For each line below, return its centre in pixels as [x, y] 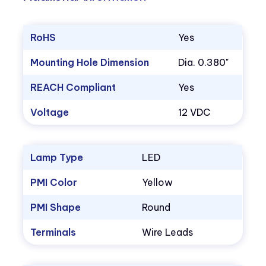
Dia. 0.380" [204, 63]
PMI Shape [56, 208]
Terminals [53, 232]
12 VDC [194, 113]
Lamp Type [57, 158]
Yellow [158, 183]
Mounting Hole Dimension [90, 63]
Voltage [50, 113]
